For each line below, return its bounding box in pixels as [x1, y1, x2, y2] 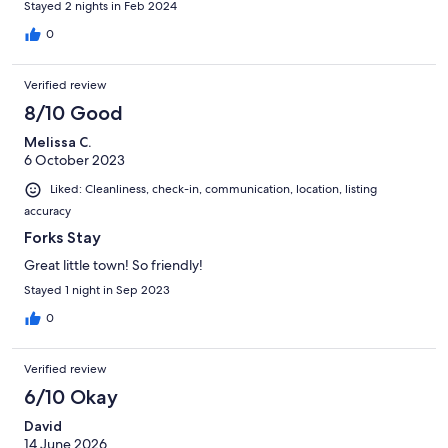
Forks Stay [24, 227, 101, 247]
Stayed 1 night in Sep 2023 [24, 281, 170, 298]
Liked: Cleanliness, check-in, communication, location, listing [50, 181, 377, 198]
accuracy [24, 202, 71, 219]
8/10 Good [24, 101, 123, 126]
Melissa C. [24, 133, 91, 152]
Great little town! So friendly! [24, 255, 203, 274]
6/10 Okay [24, 384, 118, 409]
